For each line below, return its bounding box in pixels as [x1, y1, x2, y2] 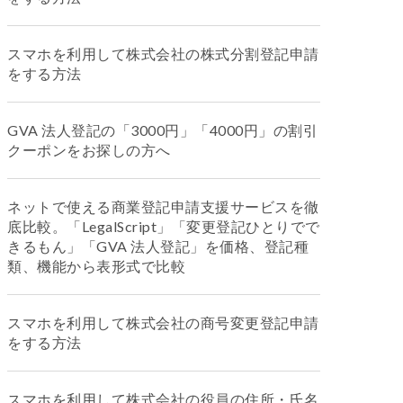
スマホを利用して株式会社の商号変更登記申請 [7, 314, 319, 331]
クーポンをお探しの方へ [7, 141, 171, 158]
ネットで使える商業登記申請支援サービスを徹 [7, 198, 319, 215]
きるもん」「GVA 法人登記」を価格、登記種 [7, 237, 309, 255]
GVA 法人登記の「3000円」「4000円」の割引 [7, 121, 318, 139]
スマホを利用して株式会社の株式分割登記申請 [7, 45, 319, 62]
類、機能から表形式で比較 [7, 257, 185, 274]
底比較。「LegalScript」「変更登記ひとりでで [7, 218, 320, 235]
